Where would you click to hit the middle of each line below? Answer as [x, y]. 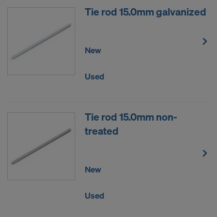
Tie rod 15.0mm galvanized [146, 11]
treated [102, 131]
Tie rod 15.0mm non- [131, 116]
